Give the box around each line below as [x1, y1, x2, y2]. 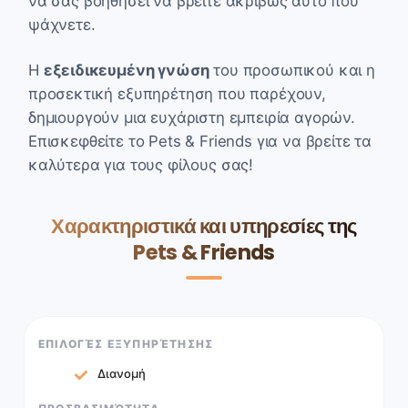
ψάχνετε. [28, 15, 96, 34]
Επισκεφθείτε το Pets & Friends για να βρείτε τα [28, 131, 372, 150]
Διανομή [97, 365, 146, 381]
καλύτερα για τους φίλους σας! [28, 155, 254, 174]
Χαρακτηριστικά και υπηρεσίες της [51, 210, 357, 240]
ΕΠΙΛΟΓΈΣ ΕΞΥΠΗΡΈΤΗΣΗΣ [38, 336, 214, 351]
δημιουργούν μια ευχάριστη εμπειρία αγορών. [28, 107, 355, 127]
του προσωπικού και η [209, 60, 375, 79]
